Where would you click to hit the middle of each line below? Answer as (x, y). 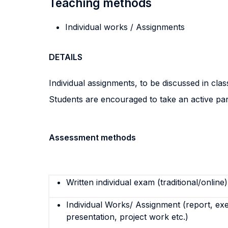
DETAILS (66, 57)
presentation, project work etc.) (127, 217)
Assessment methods (92, 137)
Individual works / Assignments (125, 27)
